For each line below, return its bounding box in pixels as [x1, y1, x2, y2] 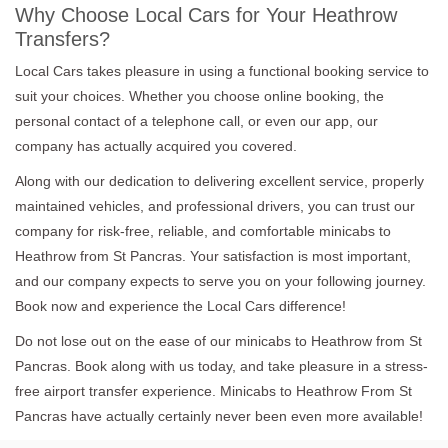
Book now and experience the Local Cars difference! [15, 297, 346, 314]
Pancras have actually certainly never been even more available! [15, 407, 423, 424]
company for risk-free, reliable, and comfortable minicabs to [15, 222, 391, 239]
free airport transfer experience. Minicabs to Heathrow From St [15, 382, 412, 399]
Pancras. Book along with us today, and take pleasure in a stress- [15, 357, 428, 374]
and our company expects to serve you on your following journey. [15, 272, 426, 289]
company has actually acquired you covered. [15, 137, 297, 154]
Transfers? [15, 27, 110, 50]
